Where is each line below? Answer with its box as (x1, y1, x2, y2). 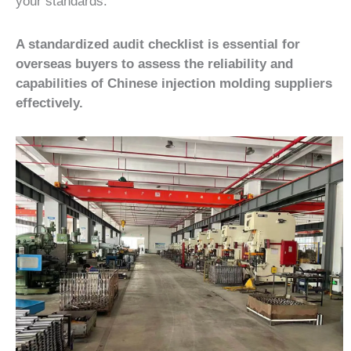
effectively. (16, 95, 83, 110)
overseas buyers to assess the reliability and (16, 56, 293, 71)
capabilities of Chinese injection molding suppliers (16, 75, 332, 91)
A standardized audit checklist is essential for (16, 36, 300, 52)
